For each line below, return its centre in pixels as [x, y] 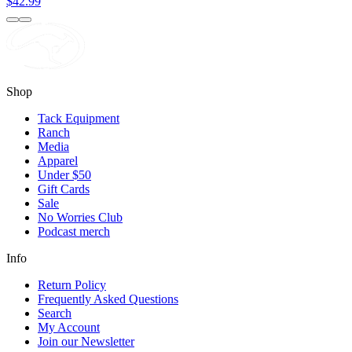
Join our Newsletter [86, 341]
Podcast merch [74, 231]
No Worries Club [80, 217]
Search [55, 313]
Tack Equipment [79, 118]
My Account [69, 327]
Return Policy [72, 284]
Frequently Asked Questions [108, 299]
